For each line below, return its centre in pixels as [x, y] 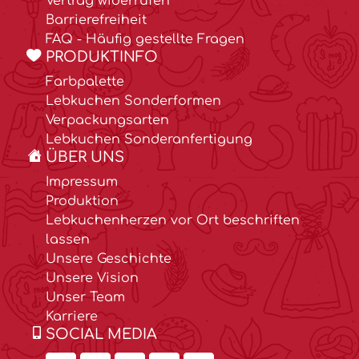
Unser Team [85, 298]
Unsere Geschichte [109, 259]
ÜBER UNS [85, 157]
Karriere [72, 317]
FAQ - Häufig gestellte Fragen [145, 40]
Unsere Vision [92, 278]
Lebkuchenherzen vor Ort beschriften [173, 221]
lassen [68, 240]
